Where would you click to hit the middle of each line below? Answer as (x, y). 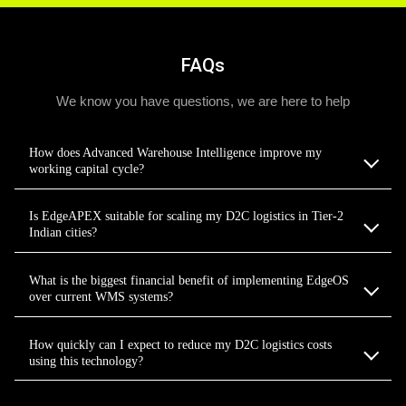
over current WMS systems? (101, 296)
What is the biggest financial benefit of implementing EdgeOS (189, 280)
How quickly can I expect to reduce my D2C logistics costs (180, 344)
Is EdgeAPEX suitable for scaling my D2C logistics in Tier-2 (186, 216)
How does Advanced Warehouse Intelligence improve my (175, 152)
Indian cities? (63, 232)
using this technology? (86, 360)
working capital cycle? (87, 168)
